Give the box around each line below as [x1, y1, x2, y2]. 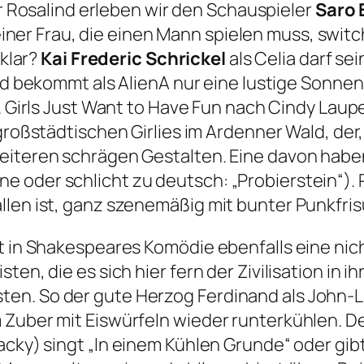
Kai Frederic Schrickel [41, 46, 226, 71]
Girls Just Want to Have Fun [4, 95, 223, 120]
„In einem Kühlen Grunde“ [87, 332, 291, 357]
